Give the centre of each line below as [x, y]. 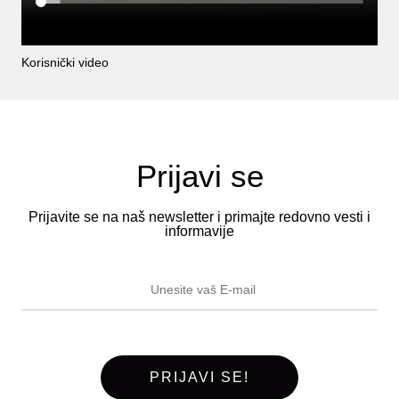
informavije [199, 231]
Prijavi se [199, 176]
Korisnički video [65, 62]
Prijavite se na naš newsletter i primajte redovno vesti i [199, 217]
